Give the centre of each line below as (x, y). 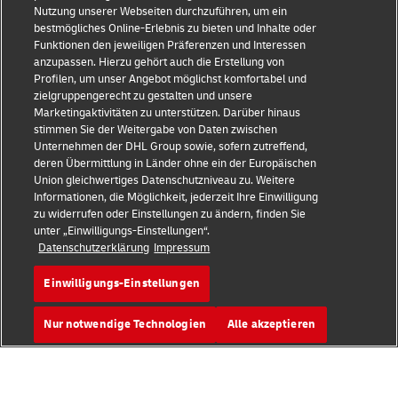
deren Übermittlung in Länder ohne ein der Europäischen (175, 163)
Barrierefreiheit (59, 80)
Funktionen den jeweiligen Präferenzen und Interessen (170, 45)
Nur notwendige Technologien (125, 324)
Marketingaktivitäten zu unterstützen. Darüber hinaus (167, 113)
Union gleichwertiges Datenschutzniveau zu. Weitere (165, 180)
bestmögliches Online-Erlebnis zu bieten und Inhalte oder (175, 28)
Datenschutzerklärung (94, 248)
